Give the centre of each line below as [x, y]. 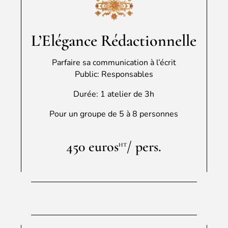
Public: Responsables [114, 74]
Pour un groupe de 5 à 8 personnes [114, 114]
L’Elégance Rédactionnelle [114, 40]
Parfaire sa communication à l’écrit [114, 62]
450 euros [93, 146]
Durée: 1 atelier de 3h [114, 94]
